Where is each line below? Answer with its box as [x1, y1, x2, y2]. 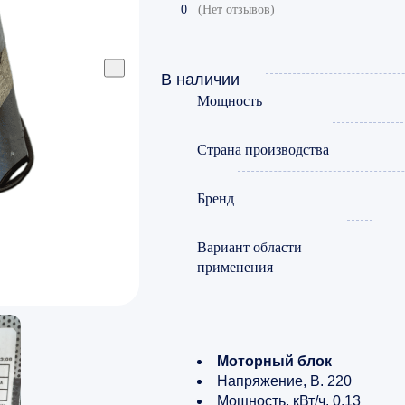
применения [197, 259, 273, 275]
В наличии [161, 70, 240, 89]
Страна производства [197, 141, 329, 157]
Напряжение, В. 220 [217, 372, 352, 389]
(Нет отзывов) [198, 2, 275, 16]
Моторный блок [217, 353, 332, 369]
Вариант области [197, 239, 302, 255]
